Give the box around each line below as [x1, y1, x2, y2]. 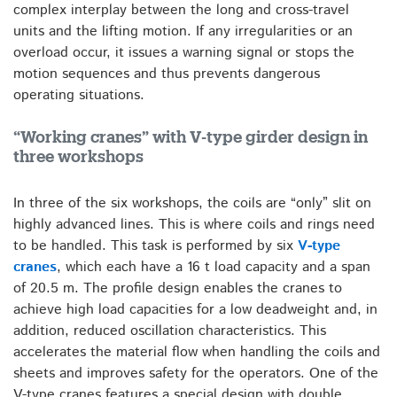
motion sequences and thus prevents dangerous [13, 63, 320, 84]
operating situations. [13, 84, 144, 105]
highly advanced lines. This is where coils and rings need [13, 214, 375, 235]
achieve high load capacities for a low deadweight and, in [13, 299, 378, 320]
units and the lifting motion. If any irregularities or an [13, 20, 353, 42]
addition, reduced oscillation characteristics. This [13, 320, 326, 341]
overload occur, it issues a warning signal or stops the [13, 42, 354, 63]
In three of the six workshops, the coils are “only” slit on [13, 192, 371, 214]
